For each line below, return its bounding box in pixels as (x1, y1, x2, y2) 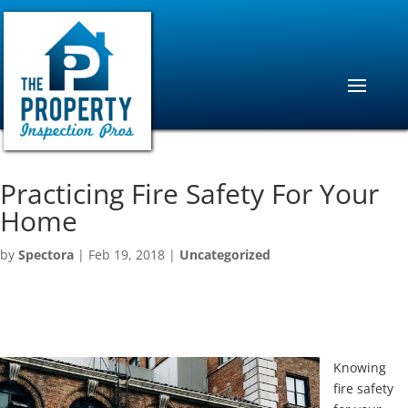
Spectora (18, 246, 74, 263)
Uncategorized (179, 246, 270, 263)
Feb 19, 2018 (88, 246, 165, 263)
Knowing (333, 359, 386, 376)
